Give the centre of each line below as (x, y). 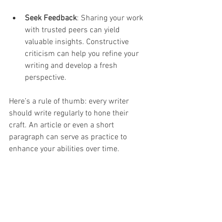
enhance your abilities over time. (65, 149)
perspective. (46, 78)
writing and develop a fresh (72, 66)
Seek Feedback (51, 19)
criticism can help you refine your (83, 54)
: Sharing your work (111, 19)
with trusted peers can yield (73, 30)
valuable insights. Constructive (78, 42)
